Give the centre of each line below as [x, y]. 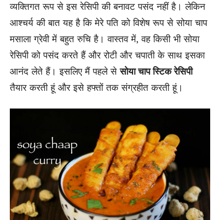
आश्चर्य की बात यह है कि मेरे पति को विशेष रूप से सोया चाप [109, 23]
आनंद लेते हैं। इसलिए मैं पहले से [65, 71]
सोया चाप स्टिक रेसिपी [156, 71]
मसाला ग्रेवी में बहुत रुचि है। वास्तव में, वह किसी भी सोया [105, 39]
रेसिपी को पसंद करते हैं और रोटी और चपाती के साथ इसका [107, 55]
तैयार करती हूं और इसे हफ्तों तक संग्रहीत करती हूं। [96, 87]
